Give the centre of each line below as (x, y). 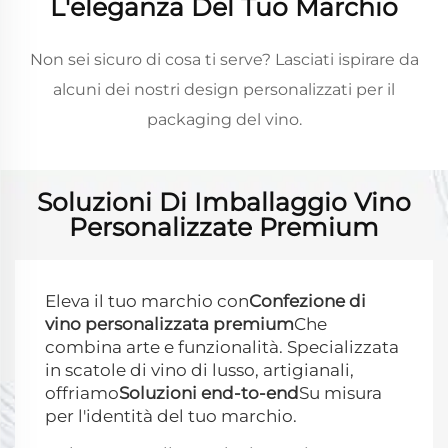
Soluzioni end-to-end (209, 393)
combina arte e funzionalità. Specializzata (222, 347)
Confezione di (307, 301)
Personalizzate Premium (224, 227)
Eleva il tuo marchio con (147, 301)
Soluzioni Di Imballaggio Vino (224, 202)
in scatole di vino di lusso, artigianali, (199, 370)
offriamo (82, 393)
